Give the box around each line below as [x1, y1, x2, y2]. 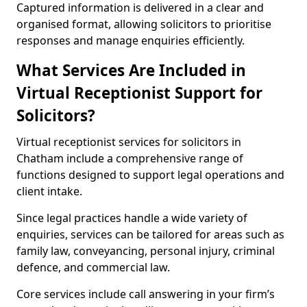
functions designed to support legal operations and [16, 167, 284, 182]
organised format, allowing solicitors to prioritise [16, 16, 271, 32]
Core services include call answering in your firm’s [16, 286, 275, 302]
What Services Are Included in [16, 60, 246, 81]
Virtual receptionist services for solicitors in [16, 134, 241, 149]
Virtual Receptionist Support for [16, 82, 262, 103]
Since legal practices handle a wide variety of [16, 210, 247, 225]
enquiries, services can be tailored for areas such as [16, 227, 284, 242]
